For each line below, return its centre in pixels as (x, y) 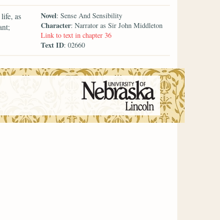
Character (56, 25)
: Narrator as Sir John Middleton (117, 25)
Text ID (53, 45)
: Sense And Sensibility (90, 15)
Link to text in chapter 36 (76, 35)
